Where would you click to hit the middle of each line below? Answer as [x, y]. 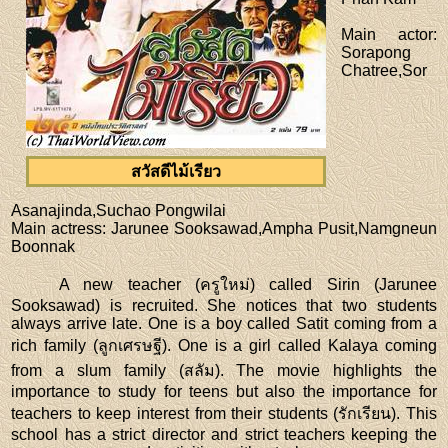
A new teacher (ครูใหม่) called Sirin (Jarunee [248, 284]
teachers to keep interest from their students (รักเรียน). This [224, 413]
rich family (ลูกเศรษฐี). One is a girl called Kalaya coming [224, 345]
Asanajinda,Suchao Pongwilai [119, 210]
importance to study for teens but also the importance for [224, 391]
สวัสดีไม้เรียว [176, 171]
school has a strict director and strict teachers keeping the [224, 434]
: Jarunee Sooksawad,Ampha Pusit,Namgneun [269, 228]
